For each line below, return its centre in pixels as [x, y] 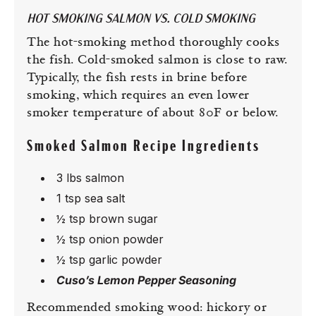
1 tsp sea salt [91, 198]
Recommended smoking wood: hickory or [147, 308]
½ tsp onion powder [110, 239]
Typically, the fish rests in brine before [137, 78]
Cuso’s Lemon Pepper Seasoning [146, 280]
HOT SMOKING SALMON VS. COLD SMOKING [141, 19]
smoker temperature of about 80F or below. [153, 114]
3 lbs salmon [90, 178]
